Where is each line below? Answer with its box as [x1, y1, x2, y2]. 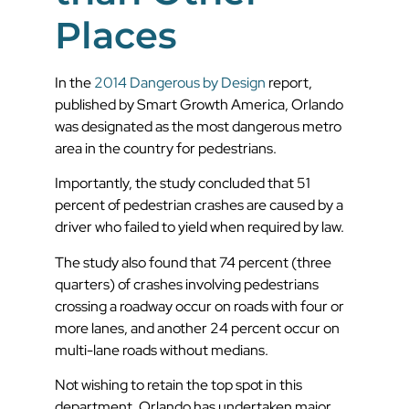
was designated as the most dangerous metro [55, 117, 341, 137]
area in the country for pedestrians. [55, 139, 277, 159]
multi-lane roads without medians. [55, 340, 268, 360]
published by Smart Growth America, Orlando [55, 95, 343, 115]
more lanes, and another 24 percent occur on [55, 318, 340, 338]
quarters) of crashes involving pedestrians [55, 274, 319, 294]
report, [266, 73, 312, 93]
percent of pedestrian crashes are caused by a [55, 195, 343, 215]
